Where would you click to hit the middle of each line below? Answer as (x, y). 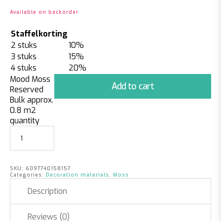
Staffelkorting (39, 34)
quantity (25, 121)
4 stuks (24, 68)
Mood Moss (30, 79)
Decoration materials (77, 175)
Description (47, 191)
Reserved (27, 90)
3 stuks (24, 56)
